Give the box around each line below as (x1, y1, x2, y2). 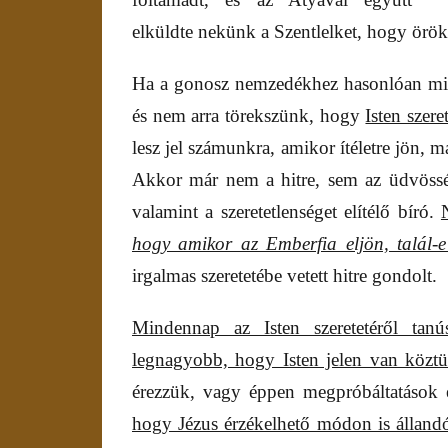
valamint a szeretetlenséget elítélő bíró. (132, 201, 441, 223)
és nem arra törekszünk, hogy (132, 105, 366, 127)
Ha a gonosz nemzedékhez (132, 73, 339, 95)
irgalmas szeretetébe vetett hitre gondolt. (132, 265, 437, 287)
